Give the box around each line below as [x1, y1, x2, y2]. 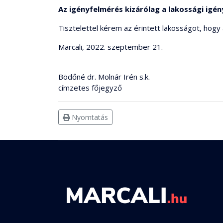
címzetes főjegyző [58, 82, 122, 93]
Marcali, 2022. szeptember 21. [58, 41, 163, 52]
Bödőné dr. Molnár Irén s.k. [58, 71, 150, 82]
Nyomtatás [70, 112, 108, 122]
